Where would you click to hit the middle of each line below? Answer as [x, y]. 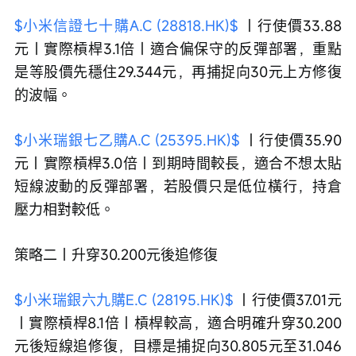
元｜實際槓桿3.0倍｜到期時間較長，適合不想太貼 [178, 163]
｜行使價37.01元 [287, 299]
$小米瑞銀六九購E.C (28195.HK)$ [124, 299]
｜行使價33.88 [290, 25]
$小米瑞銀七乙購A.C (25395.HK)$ [127, 139]
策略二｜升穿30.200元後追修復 [116, 254]
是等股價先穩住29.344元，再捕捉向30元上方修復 [178, 71]
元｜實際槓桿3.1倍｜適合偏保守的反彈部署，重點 [178, 48]
